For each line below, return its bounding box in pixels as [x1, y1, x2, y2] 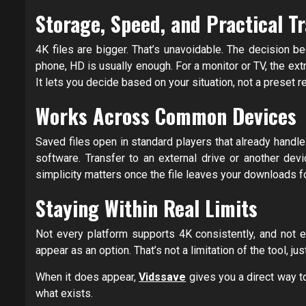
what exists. [36, 287, 93, 301]
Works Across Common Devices [36, 100, 296, 132]
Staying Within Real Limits [36, 193, 258, 224]
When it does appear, [36, 270, 139, 284]
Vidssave [139, 270, 186, 284]
